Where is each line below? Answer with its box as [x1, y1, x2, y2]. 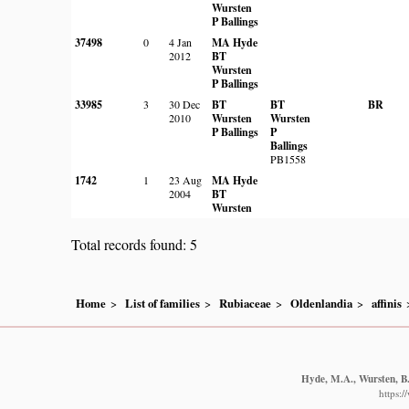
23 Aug [169, 172, 202, 187]
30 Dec [169, 96, 200, 111]
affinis [372, 294, 402, 311]
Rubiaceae [219, 294, 271, 311]
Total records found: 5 [71, 235, 197, 255]
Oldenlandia [290, 294, 352, 311]
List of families [125, 294, 200, 311]
